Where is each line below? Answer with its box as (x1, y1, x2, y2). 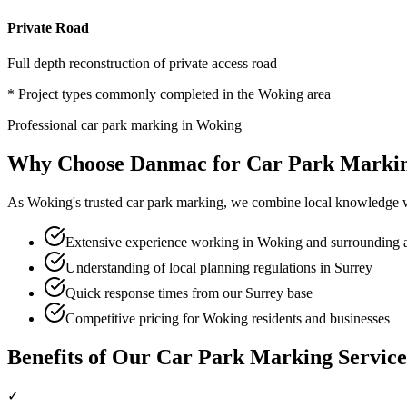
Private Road (7, 19, 89, 35)
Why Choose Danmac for (7, 151, 246, 175)
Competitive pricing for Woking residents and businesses (65, 310, 390, 326)
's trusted (73, 194, 126, 210)
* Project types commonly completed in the (7, 85, 258, 102)
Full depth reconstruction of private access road (7, 55, 277, 71)
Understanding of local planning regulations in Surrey (65, 259, 372, 275)
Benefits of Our (7, 344, 156, 369)
